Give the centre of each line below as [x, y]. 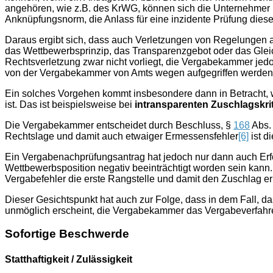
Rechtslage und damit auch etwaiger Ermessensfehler [122, 136]
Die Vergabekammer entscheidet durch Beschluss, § [119, 125]
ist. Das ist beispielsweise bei [70, 104]
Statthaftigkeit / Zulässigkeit [69, 259]
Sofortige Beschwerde [67, 234]
